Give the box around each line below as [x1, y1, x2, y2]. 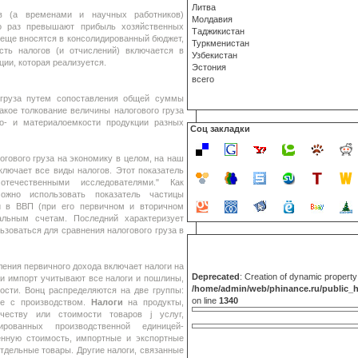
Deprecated [192, 272, 240, 281]
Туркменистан [192, 38, 249, 48]
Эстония [192, 62, 226, 72]
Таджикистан [192, 26, 245, 36]
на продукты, [122, 297, 185, 307]
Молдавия [192, 14, 233, 24]
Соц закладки [190, 124, 250, 133]
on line [192, 296, 219, 305]
